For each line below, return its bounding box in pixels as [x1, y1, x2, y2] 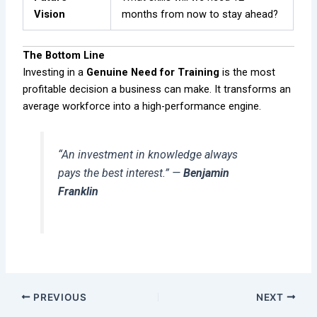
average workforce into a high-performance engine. [23, 100, 262, 113]
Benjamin [183, 166, 229, 180]
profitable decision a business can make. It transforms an [23, 83, 292, 96]
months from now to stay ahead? [122, 8, 279, 21]
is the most [219, 66, 276, 79]
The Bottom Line [23, 49, 105, 62]
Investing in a [23, 66, 87, 79]
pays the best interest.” [57, 166, 169, 180]
